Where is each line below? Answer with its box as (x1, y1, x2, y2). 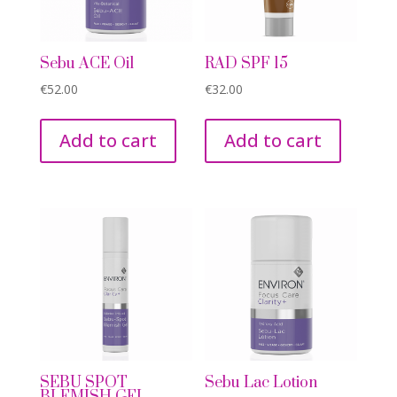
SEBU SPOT (39, 373, 128, 393)
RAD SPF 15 (205, 53, 289, 74)
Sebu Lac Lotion (205, 373, 318, 393)
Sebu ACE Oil (39, 53, 134, 74)
